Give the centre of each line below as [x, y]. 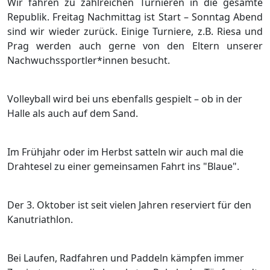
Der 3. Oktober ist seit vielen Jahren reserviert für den [129, 205]
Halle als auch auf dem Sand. [73, 113]
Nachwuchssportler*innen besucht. [89, 60]
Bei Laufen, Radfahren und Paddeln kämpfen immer [126, 258]
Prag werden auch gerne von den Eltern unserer [135, 46]
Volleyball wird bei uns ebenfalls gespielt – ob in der [125, 99]
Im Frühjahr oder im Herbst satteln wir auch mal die [125, 152]
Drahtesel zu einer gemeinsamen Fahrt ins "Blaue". [123, 166]
